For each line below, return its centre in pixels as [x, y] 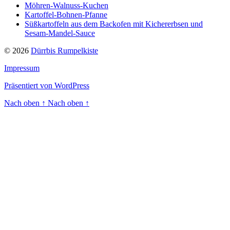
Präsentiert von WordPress [47, 85]
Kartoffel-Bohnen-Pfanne [66, 14]
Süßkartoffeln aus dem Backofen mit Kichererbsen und [114, 24]
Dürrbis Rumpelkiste [64, 50]
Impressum [22, 68]
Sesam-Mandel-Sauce [60, 33]
